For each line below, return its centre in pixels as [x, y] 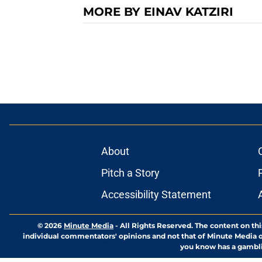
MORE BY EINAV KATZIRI [158, 12]
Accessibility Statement [156, 194]
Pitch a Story [130, 173]
